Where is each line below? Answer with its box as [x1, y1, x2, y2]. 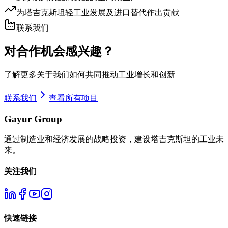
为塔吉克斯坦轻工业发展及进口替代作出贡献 [16, 8, 179, 17]
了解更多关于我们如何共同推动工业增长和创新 [4, 70, 175, 79]
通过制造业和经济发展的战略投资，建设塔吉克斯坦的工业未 [4, 134, 224, 144]
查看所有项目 [49, 94, 98, 103]
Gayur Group [4, 113, 62, 125]
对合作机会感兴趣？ [4, 45, 114, 59]
